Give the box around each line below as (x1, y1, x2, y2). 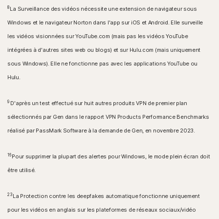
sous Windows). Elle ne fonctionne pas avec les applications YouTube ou (7, 60, 198, 67)
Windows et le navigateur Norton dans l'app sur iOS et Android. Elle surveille (7, 19, 203, 26)
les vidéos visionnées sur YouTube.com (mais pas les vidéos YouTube (7, 32, 188, 40)
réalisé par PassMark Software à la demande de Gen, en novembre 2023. (7, 127, 195, 134)
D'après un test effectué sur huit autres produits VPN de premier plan (9, 99, 187, 107)
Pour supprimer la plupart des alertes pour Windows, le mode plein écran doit (12, 153, 210, 160)
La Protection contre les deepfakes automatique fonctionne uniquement (13, 192, 200, 199)
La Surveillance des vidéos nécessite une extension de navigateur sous (10, 5, 197, 12)
